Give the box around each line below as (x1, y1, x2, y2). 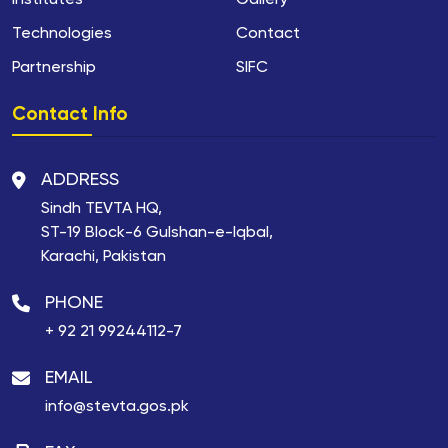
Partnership (12, 60, 96, 77)
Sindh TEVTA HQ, (41, 201, 162, 218)
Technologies (12, 26, 112, 43)
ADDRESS (41, 171, 119, 190)
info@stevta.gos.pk (45, 399, 189, 416)
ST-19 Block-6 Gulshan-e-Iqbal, (41, 225, 273, 242)
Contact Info (12, 105, 128, 125)
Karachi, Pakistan (41, 249, 166, 266)
